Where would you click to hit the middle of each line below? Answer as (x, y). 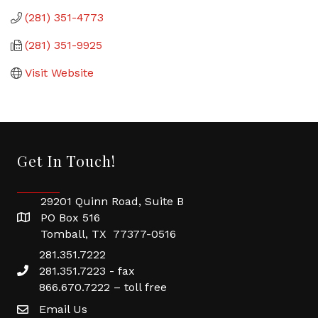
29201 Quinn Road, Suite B (112, 201)
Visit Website (59, 73)
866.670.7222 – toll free (103, 287)
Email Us (63, 309)
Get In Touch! (66, 160)
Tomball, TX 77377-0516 (108, 234)
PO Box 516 (70, 218)
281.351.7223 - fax (87, 271)
